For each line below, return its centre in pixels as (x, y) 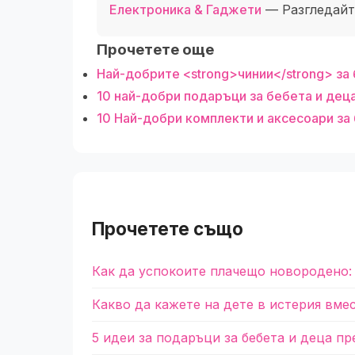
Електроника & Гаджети (185, 10)
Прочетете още (155, 50)
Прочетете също (168, 229)
